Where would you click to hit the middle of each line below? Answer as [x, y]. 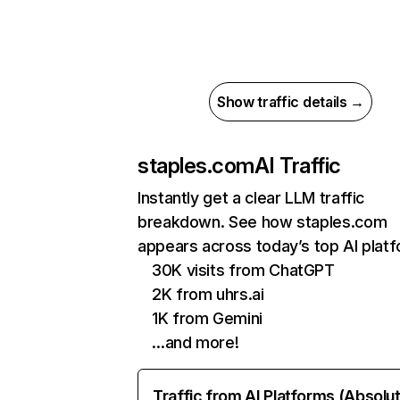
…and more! [196, 342]
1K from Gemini [207, 318]
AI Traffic [297, 166]
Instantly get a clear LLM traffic [251, 198]
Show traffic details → [291, 102]
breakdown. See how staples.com [262, 222]
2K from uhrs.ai [208, 294]
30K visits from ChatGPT [243, 270]
